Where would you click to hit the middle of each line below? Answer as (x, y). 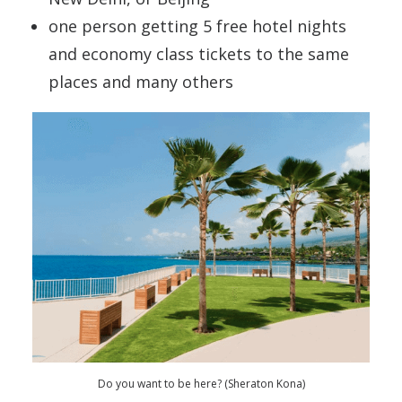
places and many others (141, 82)
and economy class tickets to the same (199, 54)
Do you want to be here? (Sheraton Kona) (201, 384)
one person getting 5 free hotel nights (197, 26)
